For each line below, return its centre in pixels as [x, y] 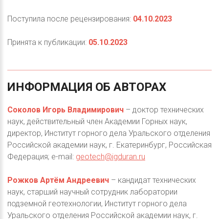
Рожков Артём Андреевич [58, 180]
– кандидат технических [153, 180]
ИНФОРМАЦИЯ [50, 87]
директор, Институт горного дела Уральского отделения [109, 133]
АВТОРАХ [140, 87]
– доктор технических [164, 110]
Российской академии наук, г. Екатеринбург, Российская [109, 145]
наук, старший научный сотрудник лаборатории [92, 192]
